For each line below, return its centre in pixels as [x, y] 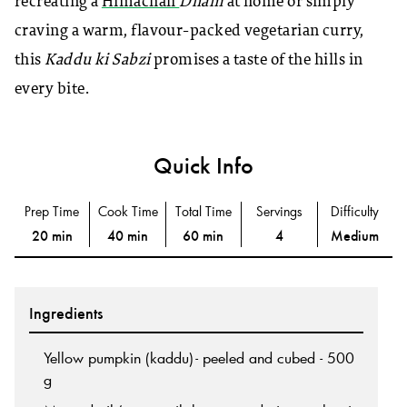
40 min [128, 235]
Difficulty [355, 211]
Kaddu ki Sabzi [98, 60]
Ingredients [66, 313]
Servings [279, 211]
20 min [52, 235]
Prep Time [52, 211]
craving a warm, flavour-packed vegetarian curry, [189, 31]
